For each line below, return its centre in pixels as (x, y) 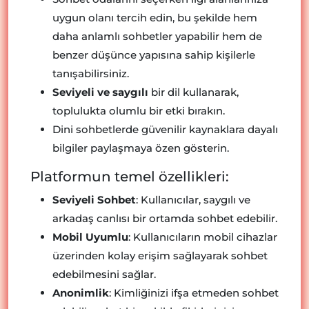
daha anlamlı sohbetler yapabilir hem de (157, 36)
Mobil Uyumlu (90, 237)
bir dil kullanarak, (193, 92)
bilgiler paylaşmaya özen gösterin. (141, 148)
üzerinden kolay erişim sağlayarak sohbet (160, 256)
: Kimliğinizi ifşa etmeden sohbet (194, 293)
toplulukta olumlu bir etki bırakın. (139, 111)
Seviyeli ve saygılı (100, 92)
